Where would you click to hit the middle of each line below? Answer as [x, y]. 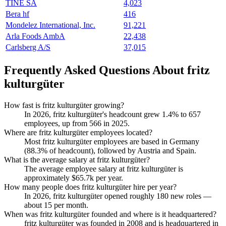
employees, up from [57, 123]
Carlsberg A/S [28, 47]
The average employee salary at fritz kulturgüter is [104, 168]
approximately [48, 178]
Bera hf [17, 14]
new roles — [190, 196]
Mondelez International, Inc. [50, 25]
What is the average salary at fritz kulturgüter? [77, 159]
